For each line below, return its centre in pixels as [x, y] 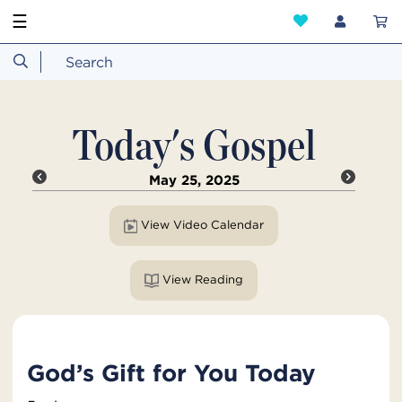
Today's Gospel [194, 144]
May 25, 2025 [194, 180]
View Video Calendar [237, 225]
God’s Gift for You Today [171, 373]
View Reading [218, 279]
